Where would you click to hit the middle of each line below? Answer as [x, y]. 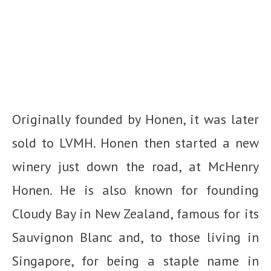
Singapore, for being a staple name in [135, 261]
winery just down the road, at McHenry [135, 167]
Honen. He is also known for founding [135, 190]
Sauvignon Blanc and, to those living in [135, 237]
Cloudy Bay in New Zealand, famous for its [135, 214]
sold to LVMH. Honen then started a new [135, 143]
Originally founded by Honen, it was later [135, 119]
